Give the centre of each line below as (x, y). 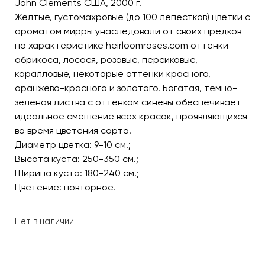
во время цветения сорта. (73, 130)
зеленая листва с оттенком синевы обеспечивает (128, 102)
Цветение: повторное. (65, 187)
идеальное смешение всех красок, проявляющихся (131, 116)
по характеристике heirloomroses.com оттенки (122, 45)
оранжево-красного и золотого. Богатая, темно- (126, 88)
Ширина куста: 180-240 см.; (77, 173)
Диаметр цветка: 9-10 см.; (73, 144)
